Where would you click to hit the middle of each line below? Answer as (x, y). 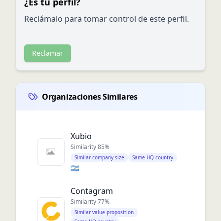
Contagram (92, 191)
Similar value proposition (104, 212)
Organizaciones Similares (90, 97)
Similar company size (99, 157)
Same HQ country (153, 157)
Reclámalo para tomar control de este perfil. (107, 19)
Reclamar (48, 53)
